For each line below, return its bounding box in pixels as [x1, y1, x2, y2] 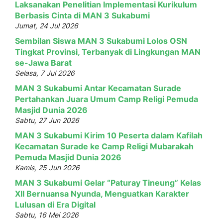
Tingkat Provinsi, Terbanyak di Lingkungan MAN [15, 47, 201, 57]
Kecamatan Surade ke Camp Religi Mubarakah [15, 141, 194, 152]
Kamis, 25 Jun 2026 [15, 163, 80, 172]
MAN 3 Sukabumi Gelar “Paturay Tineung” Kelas [15, 178, 201, 188]
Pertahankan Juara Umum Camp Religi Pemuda [15, 94, 198, 105]
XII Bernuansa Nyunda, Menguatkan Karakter [15, 189, 189, 199]
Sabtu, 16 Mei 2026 [15, 211, 79, 220]
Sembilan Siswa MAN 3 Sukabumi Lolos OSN [15, 36, 187, 46]
